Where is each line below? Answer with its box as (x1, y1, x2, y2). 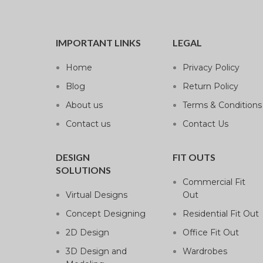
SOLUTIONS (55, 164, 111, 176)
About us (65, 99, 103, 110)
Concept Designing (65, 208, 146, 219)
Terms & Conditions (182, 99, 262, 110)
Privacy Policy (182, 62, 240, 73)
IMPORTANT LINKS (55, 36, 141, 48)
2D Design (65, 227, 109, 238)
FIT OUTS (172, 151, 215, 163)
